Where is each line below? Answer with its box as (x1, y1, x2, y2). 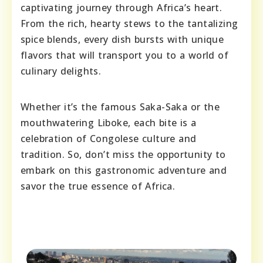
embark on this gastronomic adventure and (21, 163, 227, 177)
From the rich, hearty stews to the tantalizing (21, 16, 238, 30)
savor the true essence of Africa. (21, 179, 176, 193)
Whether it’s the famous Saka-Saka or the (21, 100, 220, 113)
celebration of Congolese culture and (21, 131, 197, 145)
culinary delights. (21, 64, 102, 77)
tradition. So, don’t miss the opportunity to (21, 147, 226, 161)
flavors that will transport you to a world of (21, 48, 228, 62)
